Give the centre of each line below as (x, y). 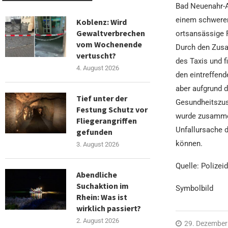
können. (189, 144)
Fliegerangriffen (107, 120)
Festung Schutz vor (112, 109)
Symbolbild (194, 189)
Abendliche (97, 174)
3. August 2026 (98, 144)
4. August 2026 (98, 68)
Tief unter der (102, 98)
